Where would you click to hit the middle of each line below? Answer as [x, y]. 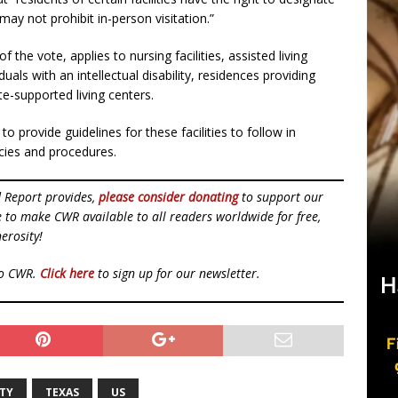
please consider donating [168, 197]
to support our [281, 197]
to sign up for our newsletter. [177, 273]
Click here [67, 273]
